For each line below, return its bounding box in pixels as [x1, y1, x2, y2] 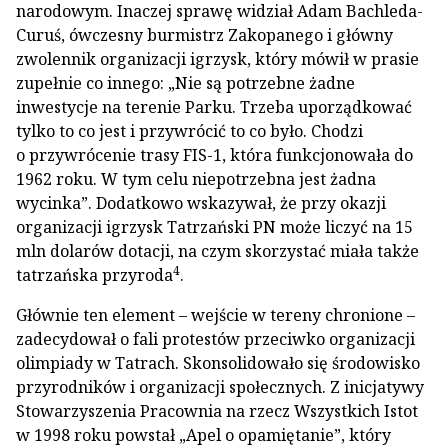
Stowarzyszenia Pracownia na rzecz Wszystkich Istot [16, 400, 418, 422]
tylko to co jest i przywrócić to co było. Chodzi [16, 120, 363, 142]
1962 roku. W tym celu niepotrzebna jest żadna [16, 168, 376, 190]
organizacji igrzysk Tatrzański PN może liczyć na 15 [16, 216, 413, 238]
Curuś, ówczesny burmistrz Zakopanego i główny [16, 24, 393, 46]
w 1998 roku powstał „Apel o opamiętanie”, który [16, 424, 391, 446]
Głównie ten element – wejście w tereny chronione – [16, 304, 415, 326]
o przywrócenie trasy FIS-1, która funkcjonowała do [16, 144, 413, 166]
